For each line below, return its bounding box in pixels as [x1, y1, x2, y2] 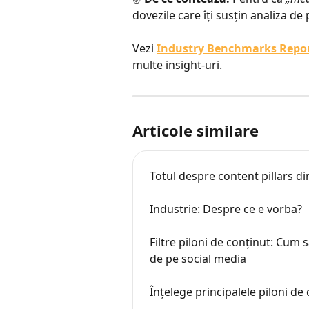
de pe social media [150, 251, 246, 267]
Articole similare [132, 120, 259, 141]
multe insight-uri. [132, 57, 222, 73]
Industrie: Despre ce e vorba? [150, 201, 302, 217]
